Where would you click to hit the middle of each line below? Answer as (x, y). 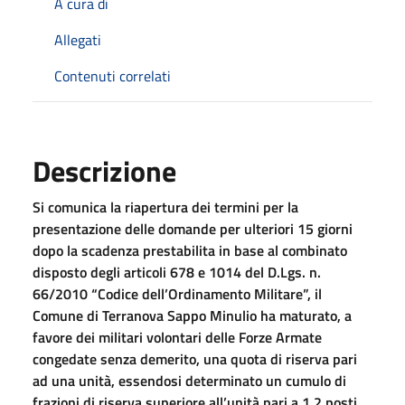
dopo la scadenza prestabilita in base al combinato (190, 250)
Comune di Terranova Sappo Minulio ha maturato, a (192, 315)
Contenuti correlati (113, 75)
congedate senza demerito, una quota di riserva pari (195, 358)
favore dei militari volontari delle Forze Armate (177, 337)
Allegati (78, 39)
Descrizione (104, 170)
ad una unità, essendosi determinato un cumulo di (189, 380)
